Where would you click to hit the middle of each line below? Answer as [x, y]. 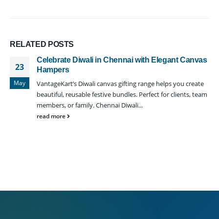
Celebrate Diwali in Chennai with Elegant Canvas [122, 60]
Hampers [53, 70]
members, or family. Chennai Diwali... [90, 105]
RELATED [29, 44]
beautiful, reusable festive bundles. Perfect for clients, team [122, 95]
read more [52, 116]
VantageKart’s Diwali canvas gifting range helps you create [120, 84]
